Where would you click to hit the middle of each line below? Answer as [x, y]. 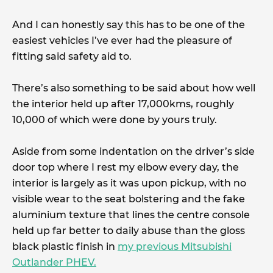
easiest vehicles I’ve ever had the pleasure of [122, 40]
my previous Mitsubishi [175, 246]
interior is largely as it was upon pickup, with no [129, 183]
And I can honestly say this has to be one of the [129, 24]
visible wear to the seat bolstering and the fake [129, 199]
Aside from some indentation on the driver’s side [133, 151]
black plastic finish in [65, 246]
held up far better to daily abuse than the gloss [129, 230]
